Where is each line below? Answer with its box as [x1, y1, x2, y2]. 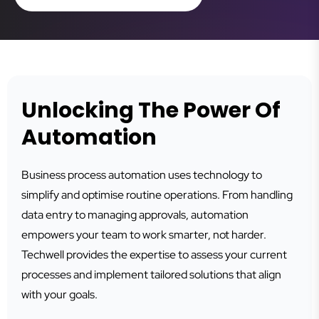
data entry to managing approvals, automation [21, 207, 249, 222]
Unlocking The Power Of [21, 95, 281, 125]
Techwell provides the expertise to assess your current [21, 247, 287, 262]
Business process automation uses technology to [21, 167, 262, 182]
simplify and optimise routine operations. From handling [21, 187, 293, 202]
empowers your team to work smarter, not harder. [21, 227, 266, 242]
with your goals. [21, 287, 98, 302]
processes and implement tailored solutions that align [21, 267, 281, 282]
